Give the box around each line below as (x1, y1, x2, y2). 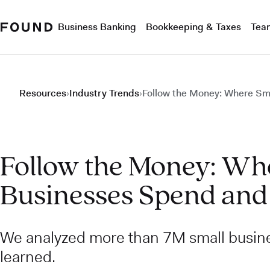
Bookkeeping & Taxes (146, 20, 241, 33)
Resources (19, 87, 66, 99)
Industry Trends (69, 87, 139, 99)
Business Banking (58, 20, 136, 33)
